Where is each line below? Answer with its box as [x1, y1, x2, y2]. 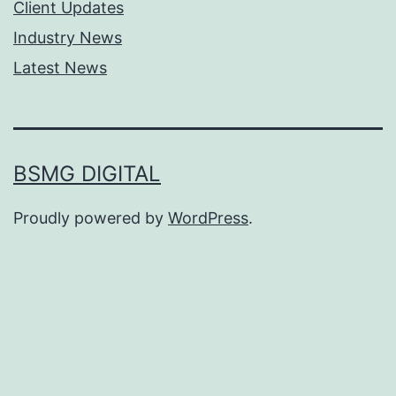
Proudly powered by [13, 208, 168, 227]
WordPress [168, 208, 248, 227]
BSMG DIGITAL [13, 160, 161, 187]
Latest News [13, 58, 107, 77]
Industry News [13, 28, 122, 47]
